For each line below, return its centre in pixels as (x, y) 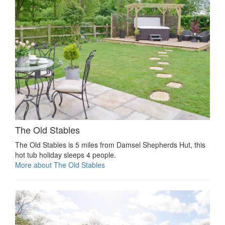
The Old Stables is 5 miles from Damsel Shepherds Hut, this (110, 144)
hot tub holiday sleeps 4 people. (66, 154)
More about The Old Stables (60, 164)
